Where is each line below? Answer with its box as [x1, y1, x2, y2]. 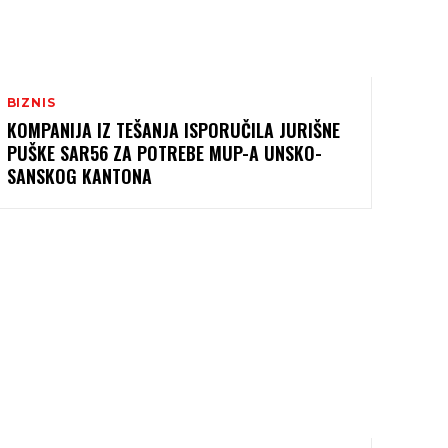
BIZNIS [6, 95, 56, 111]
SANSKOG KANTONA [6, 163, 152, 190]
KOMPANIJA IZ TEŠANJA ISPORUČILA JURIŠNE [6, 117, 340, 144]
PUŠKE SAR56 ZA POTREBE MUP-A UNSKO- [6, 140, 322, 167]
